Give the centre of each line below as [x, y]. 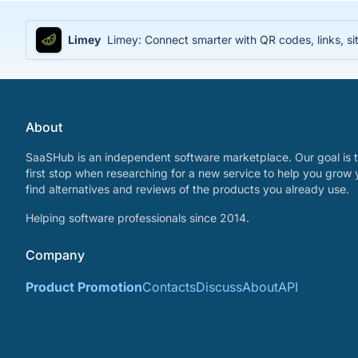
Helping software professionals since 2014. [137, 218]
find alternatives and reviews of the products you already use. [187, 189]
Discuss [219, 287]
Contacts [169, 287]
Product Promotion [84, 287]
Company [55, 255]
